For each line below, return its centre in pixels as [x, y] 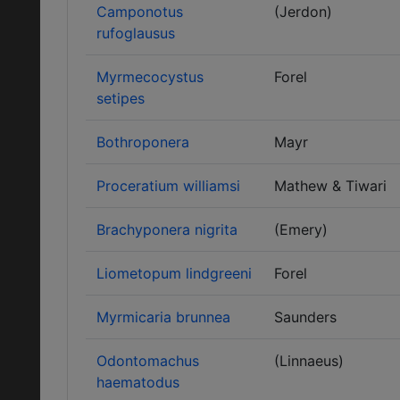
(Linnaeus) [309, 361]
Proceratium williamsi [168, 186]
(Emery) [301, 229]
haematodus [138, 382]
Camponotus [140, 12]
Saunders [305, 317]
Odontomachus [148, 361]
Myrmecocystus [150, 77]
